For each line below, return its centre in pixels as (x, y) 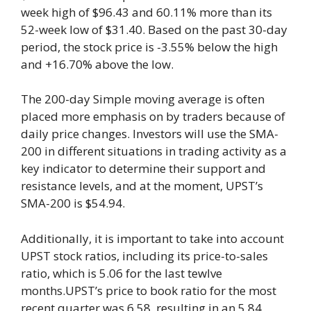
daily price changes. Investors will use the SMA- (150, 134)
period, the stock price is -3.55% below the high (149, 47)
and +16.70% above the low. (97, 64)
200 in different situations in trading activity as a (154, 151)
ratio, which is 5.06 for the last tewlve (121, 273)
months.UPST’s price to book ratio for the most (149, 290)
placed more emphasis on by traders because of (153, 117)
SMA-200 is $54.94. (73, 203)
